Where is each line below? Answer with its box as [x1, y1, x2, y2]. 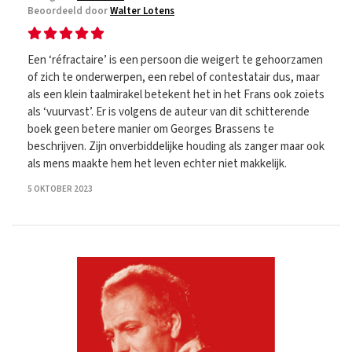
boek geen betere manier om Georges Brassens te [27, 121, 274, 137]
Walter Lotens [110, 4, 174, 18]
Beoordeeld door [27, 4, 110, 18]
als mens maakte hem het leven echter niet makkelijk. [27, 156, 287, 172]
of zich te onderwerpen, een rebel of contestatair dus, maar [27, 69, 320, 86]
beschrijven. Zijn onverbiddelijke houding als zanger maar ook [27, 138, 324, 155]
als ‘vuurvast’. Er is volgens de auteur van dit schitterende [27, 104, 310, 120]
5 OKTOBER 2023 [27, 183, 93, 195]
